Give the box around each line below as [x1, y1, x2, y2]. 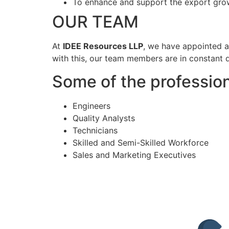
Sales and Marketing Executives [73, 149, 196, 160]
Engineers [73, 100, 110, 111]
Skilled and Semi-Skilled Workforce [73, 137, 209, 148]
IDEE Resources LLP [63, 41, 143, 52]
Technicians [73, 125, 118, 135]
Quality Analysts [73, 112, 135, 123]
